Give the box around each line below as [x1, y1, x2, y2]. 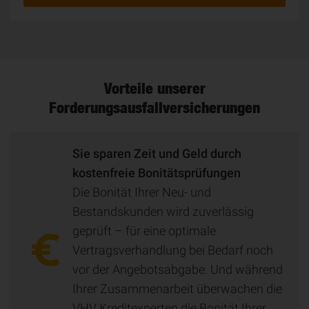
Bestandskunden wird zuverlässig [72, 204, 254, 219]
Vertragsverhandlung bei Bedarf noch [72, 243, 273, 257]
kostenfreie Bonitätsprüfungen [72, 166, 241, 180]
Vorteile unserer [103, 79, 206, 97]
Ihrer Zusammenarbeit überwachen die [72, 281, 282, 296]
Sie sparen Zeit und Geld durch [72, 146, 241, 161]
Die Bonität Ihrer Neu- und [72, 185, 211, 199]
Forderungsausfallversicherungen [49, 99, 260, 117]
